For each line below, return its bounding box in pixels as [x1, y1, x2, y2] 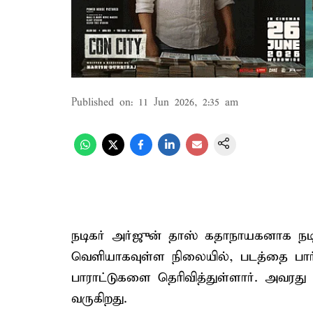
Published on [71, 96, 131, 109]
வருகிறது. [71, 291, 127, 307]
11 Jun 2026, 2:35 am [138, 96, 238, 109]
